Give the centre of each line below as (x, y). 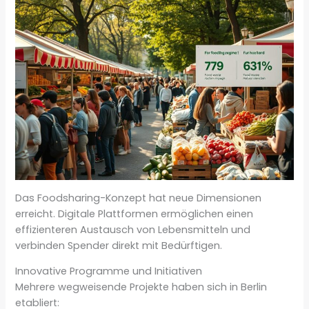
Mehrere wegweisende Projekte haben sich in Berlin (141, 287)
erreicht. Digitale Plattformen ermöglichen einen (134, 213)
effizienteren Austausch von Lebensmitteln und (133, 229)
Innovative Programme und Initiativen (109, 271)
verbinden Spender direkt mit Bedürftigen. (119, 245)
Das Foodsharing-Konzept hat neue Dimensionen (139, 198)
